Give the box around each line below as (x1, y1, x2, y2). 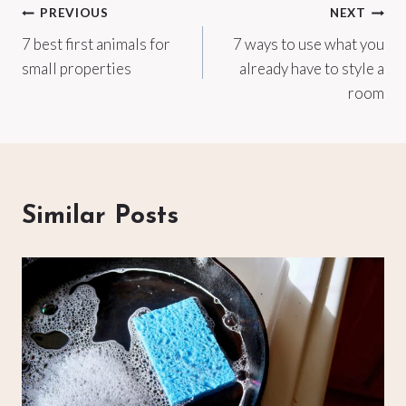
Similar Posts (22, 203, 179, 229)
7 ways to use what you (233, 34, 384, 53)
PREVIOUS (40, 5, 109, 21)
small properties (22, 58, 131, 78)
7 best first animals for (22, 34, 170, 53)
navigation (21, 43, 151, 69)
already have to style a (239, 58, 384, 78)
